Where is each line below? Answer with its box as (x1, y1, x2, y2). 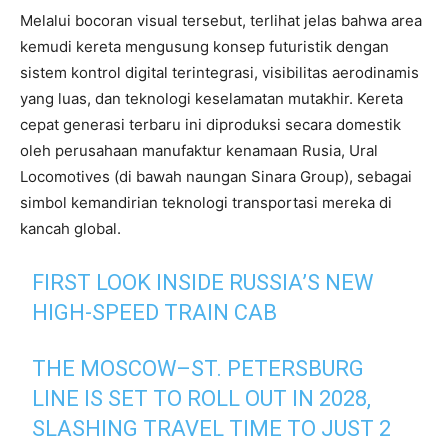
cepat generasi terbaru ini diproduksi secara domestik (20, 114, 401, 134)
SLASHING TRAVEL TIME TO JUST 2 (32, 415, 392, 441)
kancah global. (20, 218, 121, 238)
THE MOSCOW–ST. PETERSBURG (32, 355, 365, 381)
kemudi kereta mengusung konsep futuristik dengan (20, 36, 389, 56)
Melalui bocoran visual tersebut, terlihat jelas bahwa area (20, 10, 422, 30)
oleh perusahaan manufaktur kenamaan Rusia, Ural (20, 140, 378, 160)
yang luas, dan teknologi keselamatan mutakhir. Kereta (20, 88, 403, 108)
